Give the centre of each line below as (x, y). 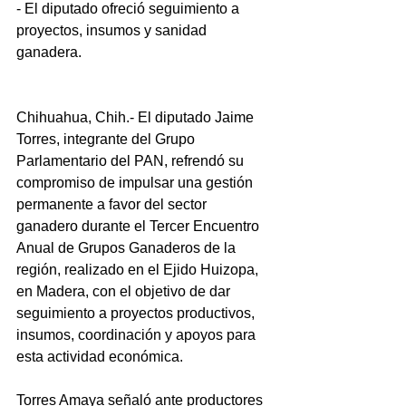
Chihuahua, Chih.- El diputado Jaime (137, 117)
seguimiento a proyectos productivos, (137, 313)
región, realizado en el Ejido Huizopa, (139, 270)
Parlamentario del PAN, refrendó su (132, 161)
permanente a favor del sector (113, 204)
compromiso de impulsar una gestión (136, 183)
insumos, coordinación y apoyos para (138, 335)
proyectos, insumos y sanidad (113, 30)
